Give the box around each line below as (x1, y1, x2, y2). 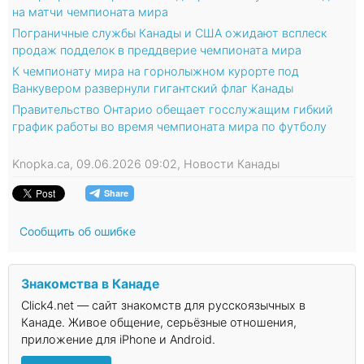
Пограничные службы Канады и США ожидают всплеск (12, 26, 327, 41)
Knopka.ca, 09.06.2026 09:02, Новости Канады (12, 157, 279, 171)
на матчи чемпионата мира (12, 5, 168, 19)
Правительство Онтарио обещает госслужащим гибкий (12, 102, 333, 117)
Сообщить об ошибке (19, 224, 136, 239)
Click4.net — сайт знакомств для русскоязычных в (21, 298, 305, 313)
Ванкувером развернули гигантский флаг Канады (12, 81, 293, 96)
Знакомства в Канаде (21, 276, 159, 292)
